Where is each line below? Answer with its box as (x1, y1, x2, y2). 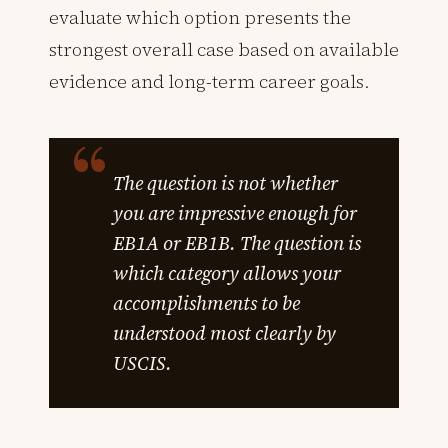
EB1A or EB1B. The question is (113, 229, 361, 256)
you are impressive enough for (113, 199, 357, 226)
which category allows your (113, 259, 341, 286)
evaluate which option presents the (49, 4, 351, 30)
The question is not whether (113, 169, 338, 196)
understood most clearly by (113, 319, 336, 346)
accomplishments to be (113, 289, 300, 316)
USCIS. (113, 349, 172, 376)
